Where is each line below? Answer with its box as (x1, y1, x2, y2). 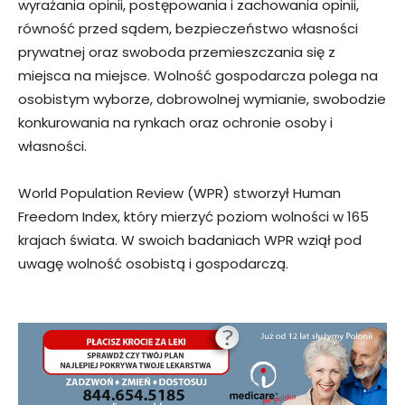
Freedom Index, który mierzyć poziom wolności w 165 (18, 207, 369, 227)
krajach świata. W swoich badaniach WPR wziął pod (18, 231, 362, 250)
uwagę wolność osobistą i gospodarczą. (18, 254, 288, 274)
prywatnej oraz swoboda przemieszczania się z (18, 42, 335, 62)
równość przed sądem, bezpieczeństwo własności (18, 19, 358, 39)
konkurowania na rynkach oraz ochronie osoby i (18, 113, 333, 133)
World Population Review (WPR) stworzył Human (18, 184, 341, 203)
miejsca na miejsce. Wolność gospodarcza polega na (18, 66, 378, 86)
